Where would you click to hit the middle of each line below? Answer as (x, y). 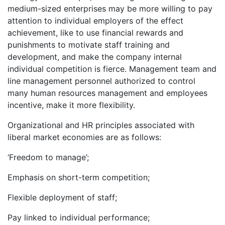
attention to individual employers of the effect (95, 21)
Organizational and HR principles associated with (101, 125)
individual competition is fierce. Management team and (112, 69)
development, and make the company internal (95, 57)
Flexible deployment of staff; (62, 198)
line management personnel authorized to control (101, 81)
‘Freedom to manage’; (48, 157)
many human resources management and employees (107, 93)
